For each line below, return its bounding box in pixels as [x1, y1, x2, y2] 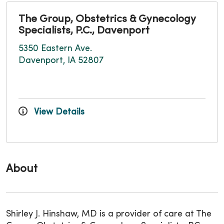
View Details [31, 107, 84, 116]
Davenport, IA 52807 [18, 56, 103, 65]
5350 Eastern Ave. [18, 44, 92, 53]
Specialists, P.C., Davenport [18, 25, 149, 36]
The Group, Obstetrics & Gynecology [18, 14, 196, 24]
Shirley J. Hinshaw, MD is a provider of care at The [6, 209, 211, 218]
